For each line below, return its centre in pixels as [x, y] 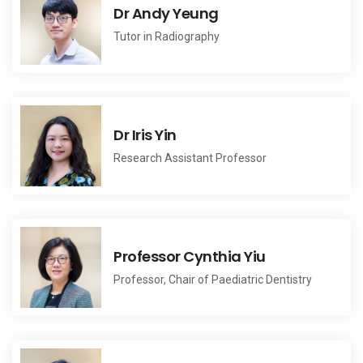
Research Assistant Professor [190, 158]
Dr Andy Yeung [166, 13]
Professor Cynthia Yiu [190, 256]
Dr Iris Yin [145, 135]
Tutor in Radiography [167, 36]
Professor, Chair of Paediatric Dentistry [213, 279]
